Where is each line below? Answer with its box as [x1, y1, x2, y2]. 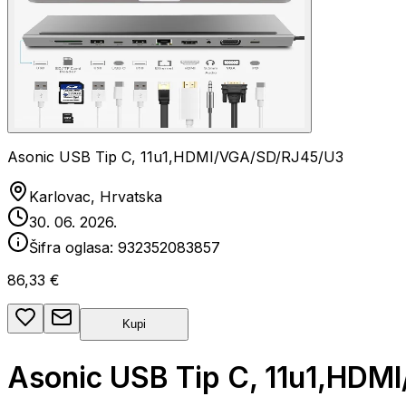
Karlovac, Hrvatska [29, 188, 162, 206]
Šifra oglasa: [29, 238, 118, 256]
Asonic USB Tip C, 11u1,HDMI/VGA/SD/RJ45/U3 [7, 148, 343, 166]
